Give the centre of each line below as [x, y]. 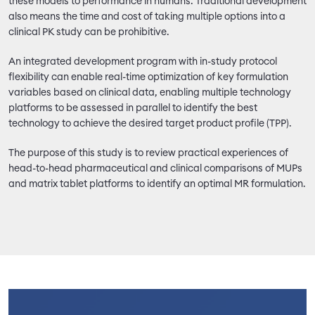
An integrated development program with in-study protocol [143, 62]
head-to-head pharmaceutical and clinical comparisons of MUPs [155, 169]
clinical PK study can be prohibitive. [89, 32]
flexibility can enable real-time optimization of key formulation [148, 77]
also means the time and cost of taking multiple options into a [147, 17]
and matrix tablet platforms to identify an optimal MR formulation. [157, 184]
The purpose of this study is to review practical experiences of [148, 153]
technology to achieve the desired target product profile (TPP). [150, 124]
